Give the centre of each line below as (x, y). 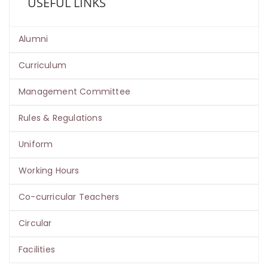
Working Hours (49, 170)
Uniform (36, 144)
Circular (35, 223)
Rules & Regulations (60, 118)
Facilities (37, 249)
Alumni (33, 39)
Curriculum (42, 65)
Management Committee (74, 92)
